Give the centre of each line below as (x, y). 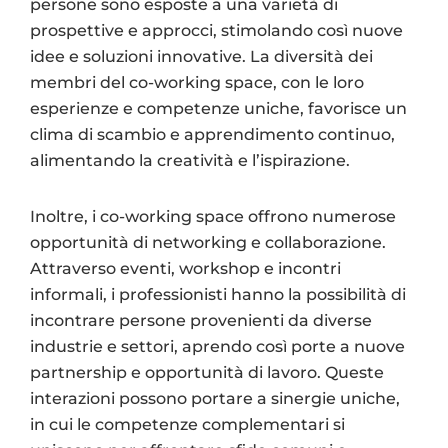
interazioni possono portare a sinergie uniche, (215, 398)
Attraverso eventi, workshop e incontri (185, 268)
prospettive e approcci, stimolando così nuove (216, 30)
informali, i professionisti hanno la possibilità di (218, 294)
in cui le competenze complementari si (187, 424)
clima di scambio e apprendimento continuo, (212, 134)
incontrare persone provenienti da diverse (201, 320)
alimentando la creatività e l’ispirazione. (190, 160)
